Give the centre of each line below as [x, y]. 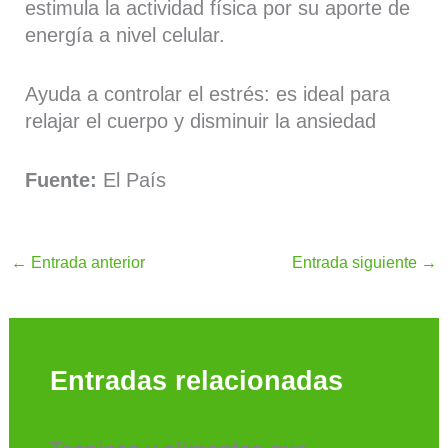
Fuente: [64, 179]
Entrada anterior [85, 262]
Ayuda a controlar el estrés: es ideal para [208, 93]
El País [135, 179]
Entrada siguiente [357, 262]
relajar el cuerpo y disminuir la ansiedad [201, 120]
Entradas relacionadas [196, 381]
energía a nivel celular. [125, 34]
